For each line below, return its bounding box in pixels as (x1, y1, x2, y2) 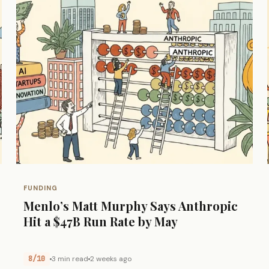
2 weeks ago (89, 253, 131, 264)
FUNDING (23, 183, 58, 192)
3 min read (51, 253, 88, 264)
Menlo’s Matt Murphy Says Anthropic (23, 197, 238, 214)
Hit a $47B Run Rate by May (23, 213, 178, 229)
